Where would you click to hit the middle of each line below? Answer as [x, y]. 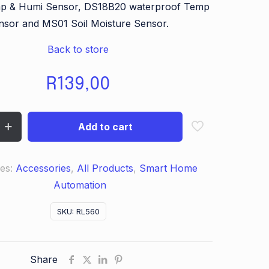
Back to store [78, 49]
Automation [80, 185]
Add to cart [105, 127]
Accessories [43, 168]
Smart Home [168, 168]
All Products [105, 168]
